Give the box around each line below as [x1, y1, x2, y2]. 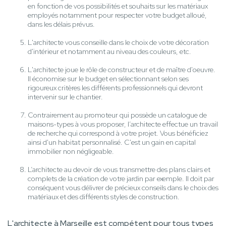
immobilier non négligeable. [28, 147, 114, 156]
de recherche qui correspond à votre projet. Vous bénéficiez [28, 129, 208, 138]
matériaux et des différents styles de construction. [28, 192, 180, 202]
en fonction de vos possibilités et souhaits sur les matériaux [28, 2, 208, 11]
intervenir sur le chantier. [28, 92, 103, 102]
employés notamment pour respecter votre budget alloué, [28, 11, 207, 20]
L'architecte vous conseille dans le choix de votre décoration [28, 38, 209, 47]
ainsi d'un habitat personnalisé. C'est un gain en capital [28, 138, 196, 147]
